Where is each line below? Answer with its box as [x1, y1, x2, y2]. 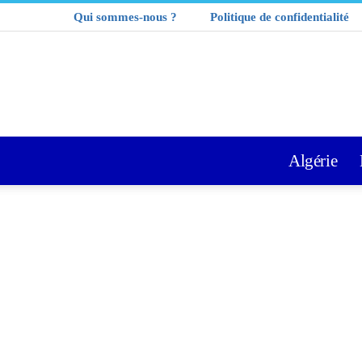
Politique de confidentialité [210, 11, 349, 23]
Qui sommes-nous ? [74, 11, 177, 23]
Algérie [288, 151, 338, 170]
